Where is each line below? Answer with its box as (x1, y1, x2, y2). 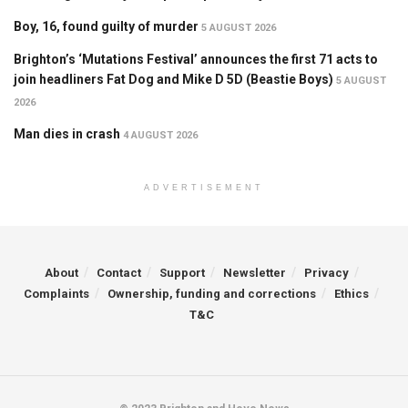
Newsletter (222, 266, 286, 280)
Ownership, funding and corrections (107, 287, 316, 301)
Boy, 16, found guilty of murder (14, 19, 199, 35)
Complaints (24, 287, 89, 301)
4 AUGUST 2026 (123, 129, 198, 142)
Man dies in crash (14, 127, 120, 142)
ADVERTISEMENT (144, 183, 264, 193)
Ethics (334, 287, 369, 301)
